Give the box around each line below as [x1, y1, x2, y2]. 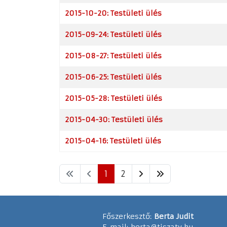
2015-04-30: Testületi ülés [65, 115, 163, 124]
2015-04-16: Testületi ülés [65, 136, 161, 145]
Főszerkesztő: [102, 212, 154, 221]
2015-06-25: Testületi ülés [65, 72, 162, 82]
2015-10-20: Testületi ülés [65, 9, 162, 18]
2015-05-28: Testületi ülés [65, 94, 162, 103]
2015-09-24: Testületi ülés [65, 30, 162, 39]
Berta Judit [154, 212, 194, 221]
